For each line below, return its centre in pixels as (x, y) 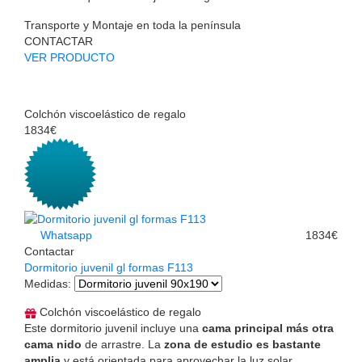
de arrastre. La (123, 345)
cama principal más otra (268, 328)
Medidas (46, 284)
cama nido (53, 345)
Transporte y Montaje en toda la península (133, 25)
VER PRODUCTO (69, 57)
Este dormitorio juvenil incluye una (113, 328)
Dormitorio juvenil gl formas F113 (109, 268)
